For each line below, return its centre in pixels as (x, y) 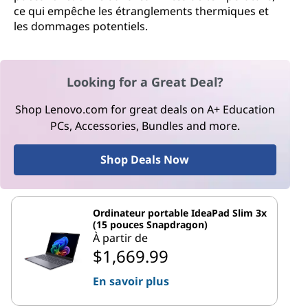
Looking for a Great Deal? (145, 81)
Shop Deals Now (145, 159)
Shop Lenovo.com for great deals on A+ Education (145, 109)
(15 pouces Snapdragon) (150, 224)
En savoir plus (131, 281)
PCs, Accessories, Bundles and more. (145, 125)
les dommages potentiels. (81, 26)
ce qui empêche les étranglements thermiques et (141, 11)
